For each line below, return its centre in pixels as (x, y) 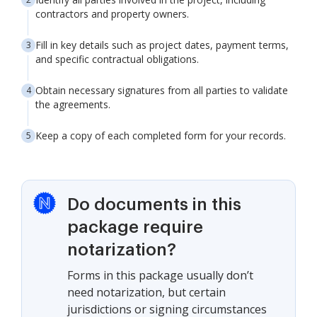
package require (135, 227)
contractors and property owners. (112, 14)
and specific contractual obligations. (117, 59)
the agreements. (73, 104)
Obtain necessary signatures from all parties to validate (162, 90)
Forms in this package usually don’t (160, 275)
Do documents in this (154, 204)
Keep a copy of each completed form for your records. (161, 136)
